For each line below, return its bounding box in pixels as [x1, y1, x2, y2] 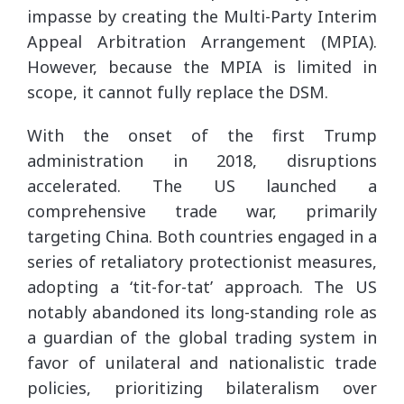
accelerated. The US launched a [27, 174, 377, 197]
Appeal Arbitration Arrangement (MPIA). [27, 30, 377, 52]
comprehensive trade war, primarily [27, 199, 377, 222]
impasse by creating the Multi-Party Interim [27, 5, 377, 27]
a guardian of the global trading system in [27, 326, 377, 348]
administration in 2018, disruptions [27, 149, 377, 171]
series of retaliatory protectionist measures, [27, 250, 377, 272]
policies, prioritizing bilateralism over [27, 376, 377, 399]
